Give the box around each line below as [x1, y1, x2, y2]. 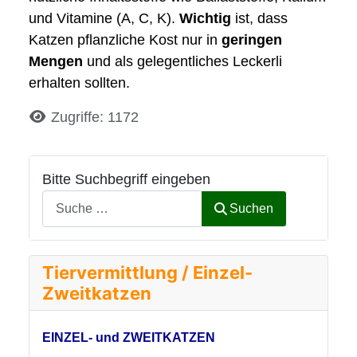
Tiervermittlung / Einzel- [42, 261, 253, 283]
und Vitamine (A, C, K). [29, 10, 179, 27]
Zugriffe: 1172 [50, 109, 139, 126]
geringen [222, 32, 282, 49]
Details [28, 108, 75, 125]
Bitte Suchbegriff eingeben [42, 171, 210, 188]
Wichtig [179, 10, 231, 27]
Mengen [29, 53, 83, 70]
